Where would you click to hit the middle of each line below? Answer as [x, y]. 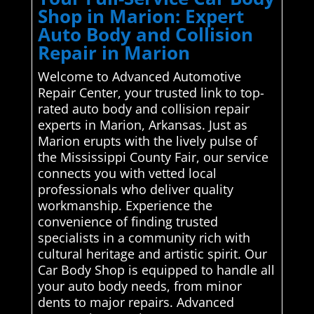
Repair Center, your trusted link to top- [151, 92]
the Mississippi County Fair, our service [153, 157]
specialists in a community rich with [144, 237]
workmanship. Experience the [125, 205]
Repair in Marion [114, 52]
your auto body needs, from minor [139, 286]
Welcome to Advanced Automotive [139, 76]
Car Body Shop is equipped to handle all [156, 269]
